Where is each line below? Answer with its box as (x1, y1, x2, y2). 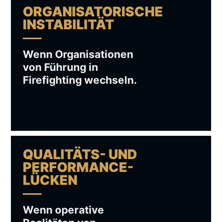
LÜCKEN (23, 171, 77, 188)
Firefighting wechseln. (23, 73, 137, 86)
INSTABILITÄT (23, 16, 114, 32)
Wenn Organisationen (23, 48, 133, 60)
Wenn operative (23, 203, 104, 216)
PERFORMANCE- (23, 159, 134, 175)
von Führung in (23, 60, 98, 73)
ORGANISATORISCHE (23, 3, 163, 19)
